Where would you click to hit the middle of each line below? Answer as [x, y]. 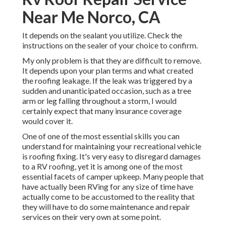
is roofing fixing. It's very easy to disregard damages [111, 156]
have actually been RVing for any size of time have [108, 187]
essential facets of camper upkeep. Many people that [113, 177]
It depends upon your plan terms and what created [108, 71]
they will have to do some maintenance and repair [106, 207]
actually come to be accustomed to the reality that [108, 197]
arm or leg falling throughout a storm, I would [99, 101]
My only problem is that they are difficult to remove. [112, 61]
